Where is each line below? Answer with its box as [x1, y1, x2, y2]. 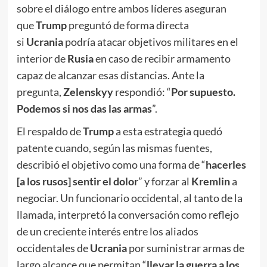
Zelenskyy [63, 85, 113, 99]
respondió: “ [113, 85, 171, 99]
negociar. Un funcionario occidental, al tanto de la [16, 191, 243, 205]
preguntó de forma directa [66, 18, 189, 32]
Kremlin [191, 175, 232, 188]
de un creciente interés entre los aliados [16, 225, 198, 238]
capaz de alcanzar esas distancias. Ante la [16, 69, 204, 82]
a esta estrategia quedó [113, 125, 222, 138]
